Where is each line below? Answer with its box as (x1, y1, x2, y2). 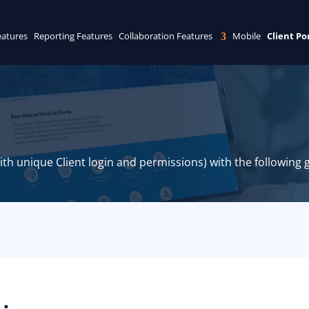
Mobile (232, 30, 261, 42)
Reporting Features (33, 30, 112, 42)
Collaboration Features (118, 30, 212, 42)
